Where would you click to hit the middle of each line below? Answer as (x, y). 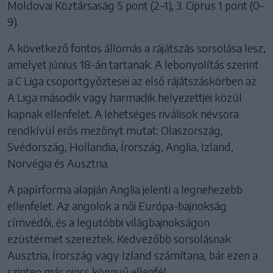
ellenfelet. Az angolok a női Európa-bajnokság (117, 205)
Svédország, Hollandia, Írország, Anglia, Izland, (120, 146)
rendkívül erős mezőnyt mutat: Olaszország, (115, 130)
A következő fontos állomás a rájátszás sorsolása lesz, (136, 48)
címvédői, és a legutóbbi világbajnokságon (108, 222)
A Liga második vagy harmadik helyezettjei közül (125, 97)
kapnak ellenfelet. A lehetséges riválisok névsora (123, 113)
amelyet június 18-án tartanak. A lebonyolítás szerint (133, 64)
